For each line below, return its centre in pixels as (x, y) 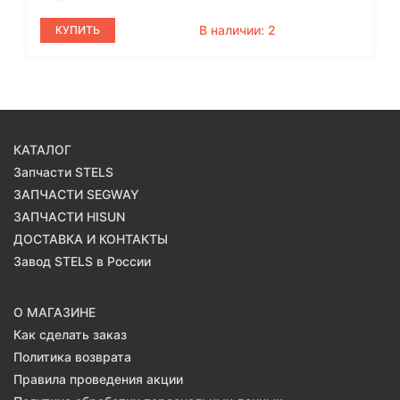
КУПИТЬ (78, 30)
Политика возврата (72, 357)
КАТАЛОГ (42, 150)
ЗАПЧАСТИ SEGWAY (76, 195)
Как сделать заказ (70, 335)
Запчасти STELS (63, 172)
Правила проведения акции (98, 379)
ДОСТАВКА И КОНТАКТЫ (91, 239)
